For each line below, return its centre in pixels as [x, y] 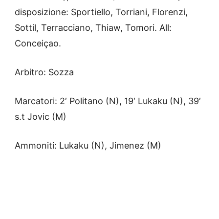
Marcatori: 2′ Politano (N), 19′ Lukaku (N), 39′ [108, 101]
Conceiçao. [38, 43]
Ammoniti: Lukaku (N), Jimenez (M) [88, 145]
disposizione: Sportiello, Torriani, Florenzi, [101, 12]
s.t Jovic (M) [41, 116]
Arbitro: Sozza [44, 72]
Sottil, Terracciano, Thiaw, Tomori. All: [93, 27]
